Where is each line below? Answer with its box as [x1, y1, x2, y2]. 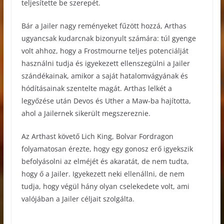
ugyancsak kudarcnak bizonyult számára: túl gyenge [21, 33, 196, 43]
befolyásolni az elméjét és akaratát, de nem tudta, [21, 156, 189, 166]
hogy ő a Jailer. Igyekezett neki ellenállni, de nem [21, 168, 184, 178]
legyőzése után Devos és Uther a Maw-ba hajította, [21, 95, 191, 105]
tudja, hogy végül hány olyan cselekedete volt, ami [21, 181, 189, 191]
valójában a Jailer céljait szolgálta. [21, 193, 134, 203]
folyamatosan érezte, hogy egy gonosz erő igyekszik [21, 143, 193, 153]
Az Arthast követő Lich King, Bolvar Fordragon [21, 131, 173, 141]
